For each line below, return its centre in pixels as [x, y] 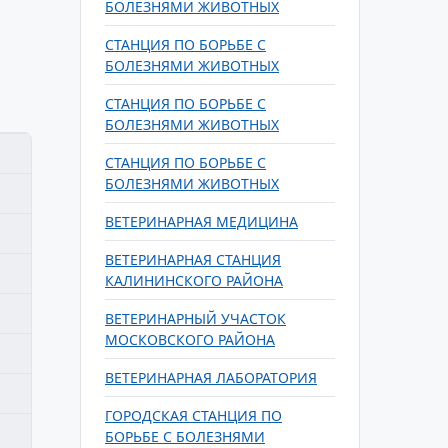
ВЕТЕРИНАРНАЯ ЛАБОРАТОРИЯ [211, 377]
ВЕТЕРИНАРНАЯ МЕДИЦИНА [201, 221]
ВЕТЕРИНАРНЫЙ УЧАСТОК [195, 318]
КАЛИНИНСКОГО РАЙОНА [194, 280]
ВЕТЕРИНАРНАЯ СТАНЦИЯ [193, 259]
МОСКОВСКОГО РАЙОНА [190, 339]
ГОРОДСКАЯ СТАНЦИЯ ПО [193, 415]
